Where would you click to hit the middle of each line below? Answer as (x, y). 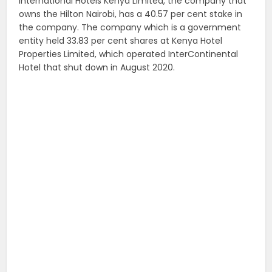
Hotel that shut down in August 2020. (97, 68)
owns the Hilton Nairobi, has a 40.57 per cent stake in (131, 14)
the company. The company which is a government (130, 28)
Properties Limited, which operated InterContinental (129, 54)
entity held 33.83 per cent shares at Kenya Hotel (121, 41)
